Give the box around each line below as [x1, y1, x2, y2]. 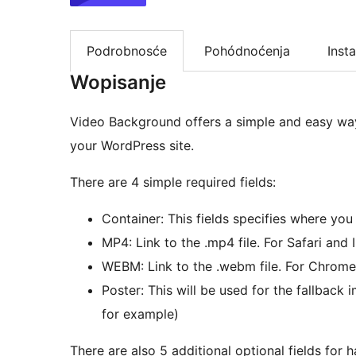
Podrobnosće [87, 42, 167, 59]
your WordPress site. [70, 137, 194, 154]
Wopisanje [70, 71, 166, 95]
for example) [102, 306, 179, 323]
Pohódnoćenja [204, 42, 290, 59]
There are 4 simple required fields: [70, 174, 276, 191]
